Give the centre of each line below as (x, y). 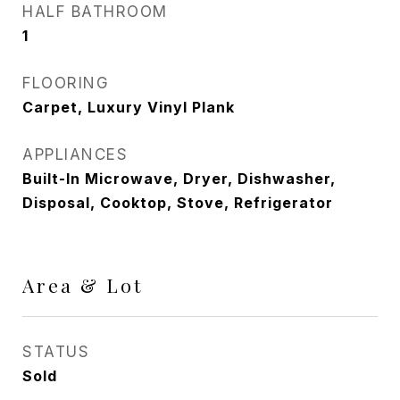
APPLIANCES (75, 154)
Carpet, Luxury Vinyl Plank (129, 107)
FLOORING (66, 83)
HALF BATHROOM (95, 12)
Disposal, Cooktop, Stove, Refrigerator (178, 203)
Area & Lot (83, 285)
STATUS (56, 352)
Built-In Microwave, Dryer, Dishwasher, (179, 179)
